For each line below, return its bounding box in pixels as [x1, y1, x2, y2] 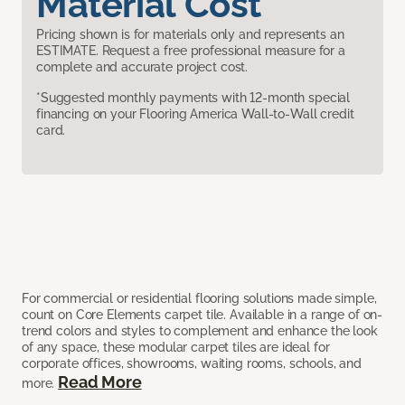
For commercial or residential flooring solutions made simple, [22, 291, 377, 306]
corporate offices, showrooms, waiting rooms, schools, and [22, 356, 363, 372]
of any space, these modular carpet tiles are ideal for [22, 340, 330, 355]
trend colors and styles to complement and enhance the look [22, 324, 378, 339]
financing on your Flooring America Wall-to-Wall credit [36, 107, 354, 122]
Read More [58, 372, 142, 392]
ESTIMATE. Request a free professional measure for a [36, 43, 345, 59]
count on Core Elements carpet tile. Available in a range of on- [22, 307, 383, 323]
